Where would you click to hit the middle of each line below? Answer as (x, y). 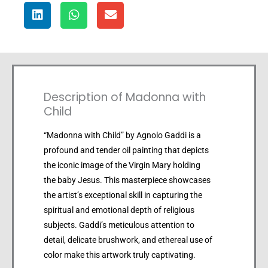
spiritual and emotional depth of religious (119, 210)
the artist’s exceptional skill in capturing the (123, 195)
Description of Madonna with (125, 97)
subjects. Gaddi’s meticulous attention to (119, 225)
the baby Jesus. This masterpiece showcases (127, 180)
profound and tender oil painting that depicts (126, 150)
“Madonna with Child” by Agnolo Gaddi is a (122, 135)
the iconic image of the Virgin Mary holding (122, 165)
